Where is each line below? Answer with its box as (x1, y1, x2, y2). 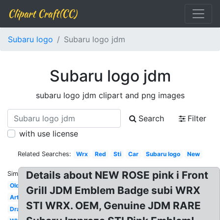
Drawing (9, 205, 34, 213)
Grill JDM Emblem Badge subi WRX (26, 184, 201, 196)
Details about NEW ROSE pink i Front (26, 169, 209, 181)
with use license (19, 129, 78, 138)
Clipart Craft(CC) (8, 6, 77, 21)
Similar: (7, 170, 29, 177)
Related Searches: (17, 150, 71, 158)
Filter (188, 113, 206, 123)
